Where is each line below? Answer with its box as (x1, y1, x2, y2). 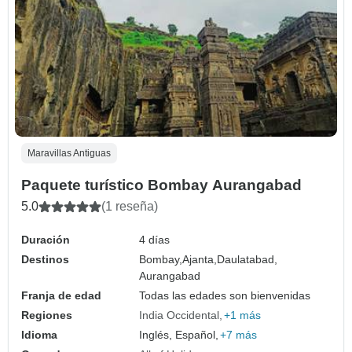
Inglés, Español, (139, 328, 219, 342)
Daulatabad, (217, 253, 278, 266)
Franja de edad (21, 289, 101, 302)
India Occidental (139, 309, 220, 322)
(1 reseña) (101, 200, 158, 214)
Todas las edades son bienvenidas (139, 289, 311, 302)
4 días (139, 233, 170, 247)
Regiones (21, 309, 72, 322)
